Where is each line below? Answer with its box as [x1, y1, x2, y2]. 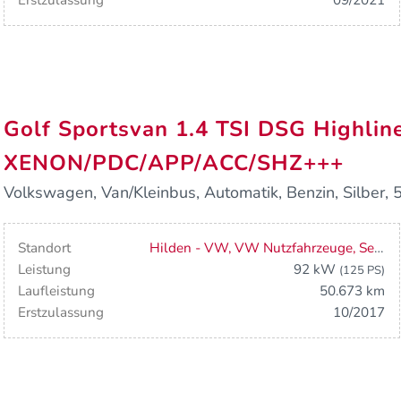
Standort [18, 239, 72, 258]
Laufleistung [18, 282, 96, 301]
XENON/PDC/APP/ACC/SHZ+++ [4, 148, 344, 177]
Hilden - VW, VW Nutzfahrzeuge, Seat [373, 239, 384, 258]
